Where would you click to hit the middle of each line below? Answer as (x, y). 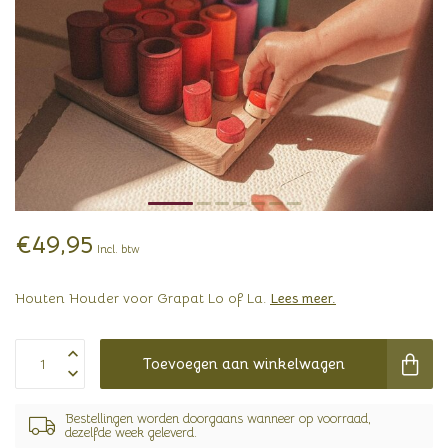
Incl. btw (118, 249)
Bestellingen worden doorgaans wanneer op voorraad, (218, 419)
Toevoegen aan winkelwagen (243, 363)
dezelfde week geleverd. (131, 433)
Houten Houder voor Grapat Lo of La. (142, 298)
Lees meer (301, 298)
